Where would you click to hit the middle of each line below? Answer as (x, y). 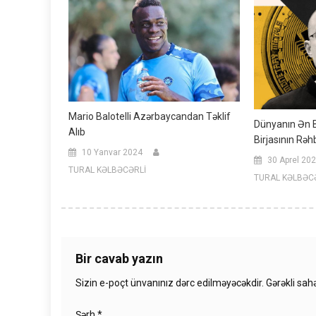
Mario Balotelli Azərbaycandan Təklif (150, 117)
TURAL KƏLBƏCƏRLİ (107, 170)
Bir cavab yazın (119, 258)
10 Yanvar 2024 (112, 153)
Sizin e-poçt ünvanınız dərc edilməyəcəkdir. (170, 282)
